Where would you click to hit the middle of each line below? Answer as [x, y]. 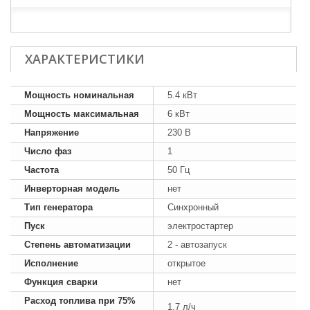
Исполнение [51, 263]
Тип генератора [58, 207]
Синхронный [193, 207]
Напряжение [52, 133]
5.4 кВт [182, 95]
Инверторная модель [72, 189]
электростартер [200, 226]
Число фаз [48, 151]
